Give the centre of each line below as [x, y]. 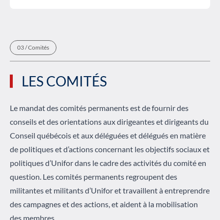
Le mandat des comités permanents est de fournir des [99, 108]
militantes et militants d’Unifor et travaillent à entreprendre [110, 190]
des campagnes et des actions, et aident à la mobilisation [104, 204]
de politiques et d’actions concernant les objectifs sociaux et [110, 149]
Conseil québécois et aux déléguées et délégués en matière [108, 135]
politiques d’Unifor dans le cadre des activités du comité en [108, 163]
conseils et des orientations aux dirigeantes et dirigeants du [109, 121]
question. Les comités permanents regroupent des [94, 176]
